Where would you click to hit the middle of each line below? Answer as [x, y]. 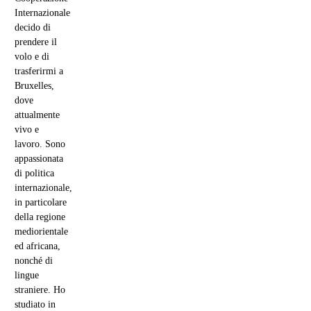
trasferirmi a [39, 72]
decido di [33, 28]
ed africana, [37, 246]
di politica [34, 174]
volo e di [32, 57]
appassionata [39, 159]
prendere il [36, 42]
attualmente [37, 115]
